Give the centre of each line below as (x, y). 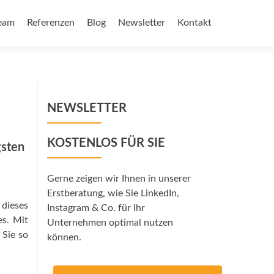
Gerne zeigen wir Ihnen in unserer (119, 179)
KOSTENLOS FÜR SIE (106, 143)
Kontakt (194, 23)
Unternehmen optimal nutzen (110, 223)
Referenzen (51, 23)
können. (64, 237)
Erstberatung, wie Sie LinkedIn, (113, 193)
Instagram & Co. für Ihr (96, 208)
